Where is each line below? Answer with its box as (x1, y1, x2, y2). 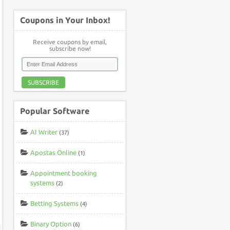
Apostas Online (30, 149, 76, 156)
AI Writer (30, 128, 57, 136)
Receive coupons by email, (33, 39, 107, 45)
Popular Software (20, 106, 89, 116)
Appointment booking (30, 169, 97, 177)
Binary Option (30, 220, 71, 227)
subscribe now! (49, 45, 91, 52)
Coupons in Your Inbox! (20, 15, 110, 25)
